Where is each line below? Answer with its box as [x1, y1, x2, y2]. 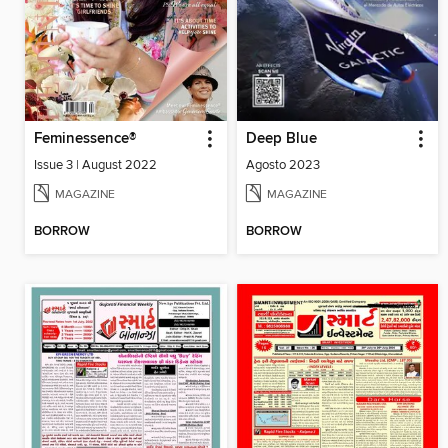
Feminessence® [34, 130, 136, 149]
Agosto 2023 [245, 157, 320, 174]
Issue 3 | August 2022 [34, 157, 157, 174]
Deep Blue [245, 130, 317, 149]
